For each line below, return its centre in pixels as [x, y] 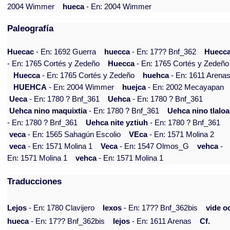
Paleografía [31, 28]
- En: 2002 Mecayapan [185, 88]
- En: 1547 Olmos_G [154, 147]
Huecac [21, 52]
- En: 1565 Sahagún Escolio [73, 135]
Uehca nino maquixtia [48, 111]
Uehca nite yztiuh [117, 123]
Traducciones [35, 181]
